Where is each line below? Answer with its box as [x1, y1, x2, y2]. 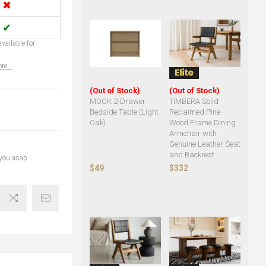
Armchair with [169, 129, 217, 138]
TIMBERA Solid [169, 97, 218, 106]
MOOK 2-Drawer [89, 97, 145, 106]
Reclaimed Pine [169, 107, 220, 117]
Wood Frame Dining [169, 118, 236, 128]
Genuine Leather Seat [169, 140, 240, 149]
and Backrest [169, 150, 214, 160]
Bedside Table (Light [89, 107, 159, 117]
